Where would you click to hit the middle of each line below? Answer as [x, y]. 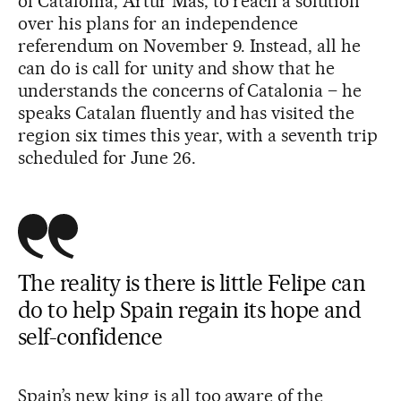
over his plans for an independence [158, 23]
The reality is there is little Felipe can [192, 282]
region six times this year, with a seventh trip [198, 135]
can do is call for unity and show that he [177, 68]
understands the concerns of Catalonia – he [190, 90]
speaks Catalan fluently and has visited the [187, 112]
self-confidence [90, 336]
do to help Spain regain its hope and [190, 309]
